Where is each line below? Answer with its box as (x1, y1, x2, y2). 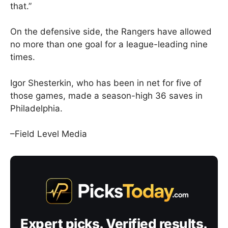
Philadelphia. (10, 103, 63, 113)
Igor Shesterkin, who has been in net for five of (10, 77, 202, 88)
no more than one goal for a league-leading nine (10, 39, 208, 50)
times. (10, 52, 35, 63)
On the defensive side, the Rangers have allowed (10, 26, 212, 37)
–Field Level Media (10, 129, 87, 139)
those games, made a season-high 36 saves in (10, 90, 203, 101)
